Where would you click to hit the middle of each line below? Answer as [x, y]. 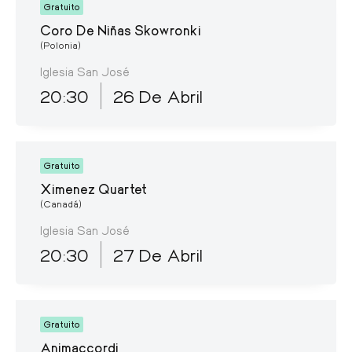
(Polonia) [60, 45]
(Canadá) [61, 203]
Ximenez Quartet [93, 188]
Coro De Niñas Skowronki [121, 29]
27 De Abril [158, 254]
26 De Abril [158, 95]
